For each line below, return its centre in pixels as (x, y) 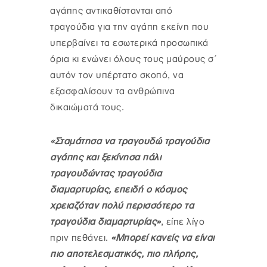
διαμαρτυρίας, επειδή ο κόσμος (119, 190)
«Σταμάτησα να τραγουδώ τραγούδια (130, 142)
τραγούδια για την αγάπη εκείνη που (129, 27)
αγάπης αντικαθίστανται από (111, 11)
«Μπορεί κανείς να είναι (163, 238)
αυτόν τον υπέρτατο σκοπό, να (117, 76)
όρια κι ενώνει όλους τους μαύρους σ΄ (133, 60)
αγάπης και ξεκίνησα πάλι (105, 158)
